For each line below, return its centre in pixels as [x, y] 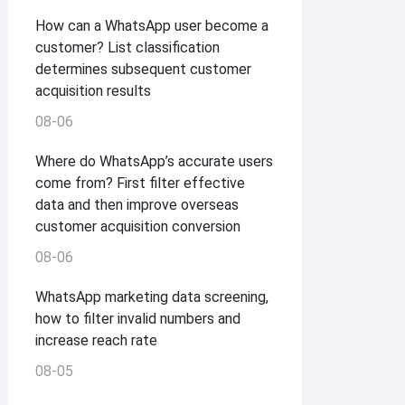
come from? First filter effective [141, 184]
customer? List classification [128, 48]
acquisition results [94, 91]
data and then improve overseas [137, 205]
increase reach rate [97, 341]
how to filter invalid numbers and [138, 319]
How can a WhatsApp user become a [152, 26]
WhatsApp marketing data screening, [152, 297]
